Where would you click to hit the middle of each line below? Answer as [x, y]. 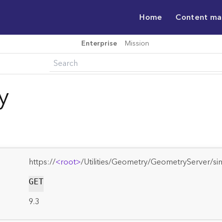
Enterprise [99, 44]
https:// [42, 162]
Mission [137, 44]
